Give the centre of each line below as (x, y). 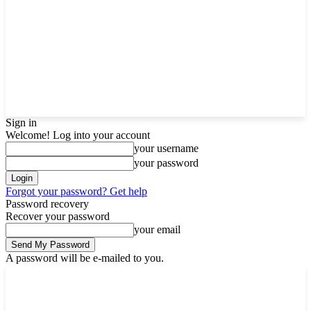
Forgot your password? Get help (76, 191)
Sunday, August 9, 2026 (47, 274)
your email (157, 229)
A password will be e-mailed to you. (85, 258)
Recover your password (58, 216)
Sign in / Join (136, 274)
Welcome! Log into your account (78, 135)
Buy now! (216, 274)
